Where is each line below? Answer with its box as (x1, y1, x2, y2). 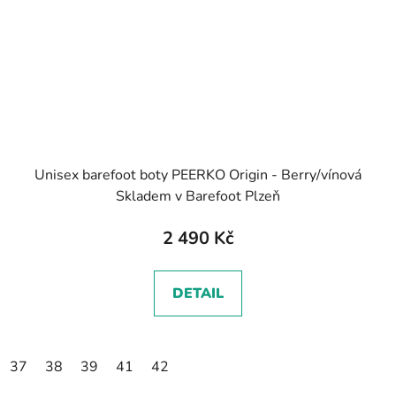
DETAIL (172, 283, 224, 303)
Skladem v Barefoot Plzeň (116, 186, 280, 206)
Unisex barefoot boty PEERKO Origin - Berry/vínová (34, 164, 362, 185)
